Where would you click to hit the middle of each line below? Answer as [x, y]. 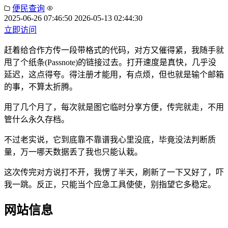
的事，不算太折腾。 [41, 87]
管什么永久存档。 [37, 119]
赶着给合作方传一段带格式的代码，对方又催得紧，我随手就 [114, 50]
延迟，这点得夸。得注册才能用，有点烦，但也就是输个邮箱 [114, 74]
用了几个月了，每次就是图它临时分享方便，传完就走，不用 [114, 107]
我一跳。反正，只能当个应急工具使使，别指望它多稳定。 [110, 184]
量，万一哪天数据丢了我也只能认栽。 [73, 152]
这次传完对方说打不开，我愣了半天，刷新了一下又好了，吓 [114, 172]
